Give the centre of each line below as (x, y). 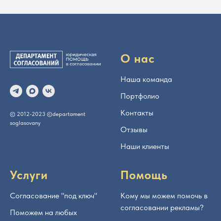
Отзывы (134, 130)
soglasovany (25, 123)
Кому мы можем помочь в (164, 196)
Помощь (144, 175)
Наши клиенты (145, 147)
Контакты (137, 113)
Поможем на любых (43, 213)
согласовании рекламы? (162, 208)
